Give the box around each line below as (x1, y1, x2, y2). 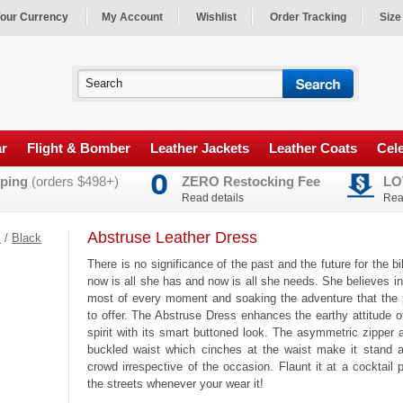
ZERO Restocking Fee (182, 174, 320, 190)
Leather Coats (269, 140, 357, 157)
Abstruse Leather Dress (87, 228, 257, 247)
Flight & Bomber (27, 140, 130, 157)
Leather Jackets (150, 140, 249, 157)
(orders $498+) (28, 174, 119, 190)
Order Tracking (270, 11, 346, 23)
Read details (182, 192, 244, 205)
